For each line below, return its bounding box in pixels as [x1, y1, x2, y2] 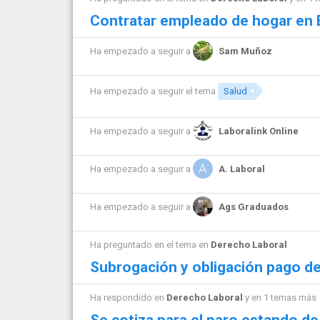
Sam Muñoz [219, 46, 272, 57]
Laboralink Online [219, 126, 299, 137]
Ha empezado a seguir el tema [90, 86, 218, 97]
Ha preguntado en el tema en [90, 239, 211, 250]
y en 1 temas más [243, 291, 316, 303]
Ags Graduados [219, 201, 289, 213]
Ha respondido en [90, 291, 166, 303]
